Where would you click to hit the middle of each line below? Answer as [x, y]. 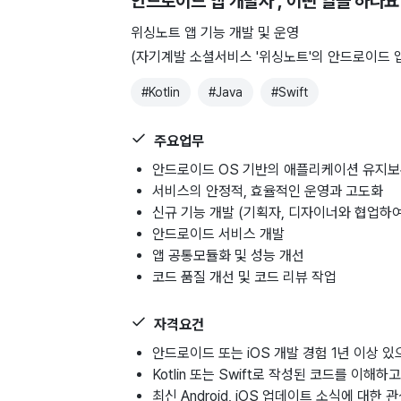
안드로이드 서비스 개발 [218, 235]
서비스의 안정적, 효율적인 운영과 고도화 [268, 192]
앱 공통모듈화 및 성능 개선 [228, 256]
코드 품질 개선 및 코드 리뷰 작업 [244, 277]
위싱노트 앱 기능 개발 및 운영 [215, 33]
